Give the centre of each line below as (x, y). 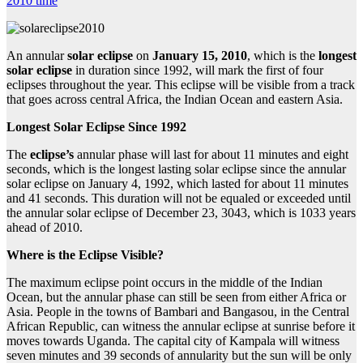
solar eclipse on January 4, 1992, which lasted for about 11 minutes (177, 183)
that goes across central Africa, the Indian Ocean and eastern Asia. (175, 99)
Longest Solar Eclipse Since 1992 (96, 126)
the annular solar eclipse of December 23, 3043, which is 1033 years (181, 212)
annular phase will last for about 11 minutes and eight (211, 154)
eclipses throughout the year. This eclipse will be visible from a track (181, 84)
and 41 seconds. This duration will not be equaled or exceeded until (179, 198)
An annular (35, 55)
